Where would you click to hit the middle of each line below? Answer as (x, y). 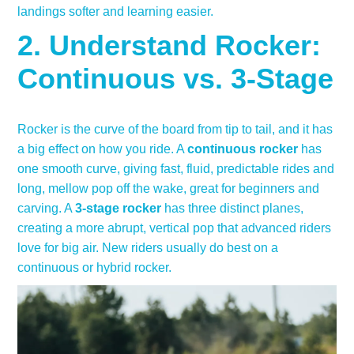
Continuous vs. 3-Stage (176, 79)
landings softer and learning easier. (116, 12)
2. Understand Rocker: (169, 46)
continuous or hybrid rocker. (95, 268)
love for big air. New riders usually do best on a (148, 248)
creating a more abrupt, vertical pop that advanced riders (175, 228)
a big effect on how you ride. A (103, 149)
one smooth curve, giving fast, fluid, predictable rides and (176, 169)
